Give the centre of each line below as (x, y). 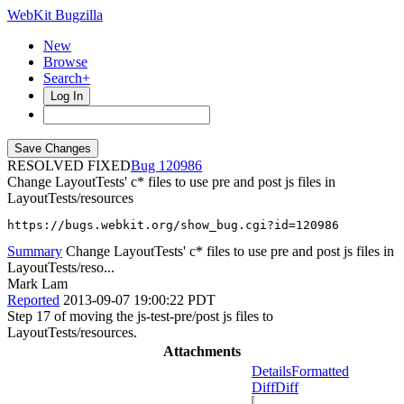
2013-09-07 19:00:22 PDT (139, 300)
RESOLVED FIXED (69, 165)
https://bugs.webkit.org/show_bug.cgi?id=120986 (173, 225)
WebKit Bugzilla (55, 15)
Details (271, 371)
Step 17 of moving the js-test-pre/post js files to (140, 316)
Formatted (320, 371)
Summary (35, 251)
